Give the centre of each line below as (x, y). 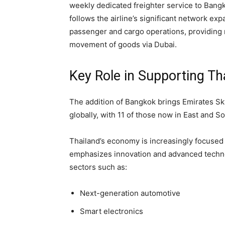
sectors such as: (98, 167)
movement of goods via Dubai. (123, 44)
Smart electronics (111, 211)
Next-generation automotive (130, 193)
